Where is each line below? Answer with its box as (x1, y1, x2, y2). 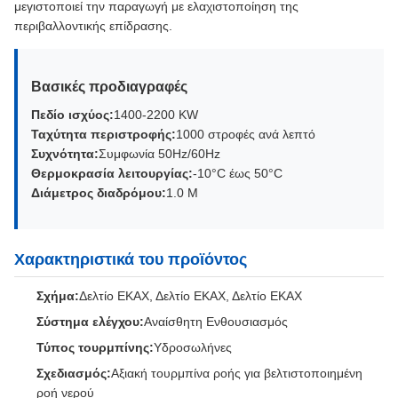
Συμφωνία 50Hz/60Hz (99, 147, 220, 161)
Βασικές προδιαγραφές (31, 79, 187, 94)
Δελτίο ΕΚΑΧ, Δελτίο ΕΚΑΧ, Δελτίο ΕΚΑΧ (79, 289, 302, 303)
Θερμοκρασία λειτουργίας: (31, 166, 193, 180)
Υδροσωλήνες (154, 340, 232, 354)
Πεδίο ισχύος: (31, 107, 114, 122)
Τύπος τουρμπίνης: (36, 340, 154, 354)
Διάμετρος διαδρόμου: (31, 186, 166, 200)
